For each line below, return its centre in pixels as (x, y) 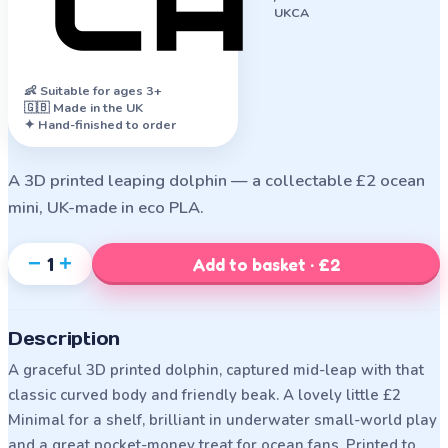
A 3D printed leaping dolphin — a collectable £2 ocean (216, 180)
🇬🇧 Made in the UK (83, 107)
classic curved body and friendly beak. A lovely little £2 (204, 395)
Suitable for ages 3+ (101, 90)
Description (64, 338)
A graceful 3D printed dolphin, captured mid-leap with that (216, 370)
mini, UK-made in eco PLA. (106, 207)
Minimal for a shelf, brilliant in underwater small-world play (222, 420)
